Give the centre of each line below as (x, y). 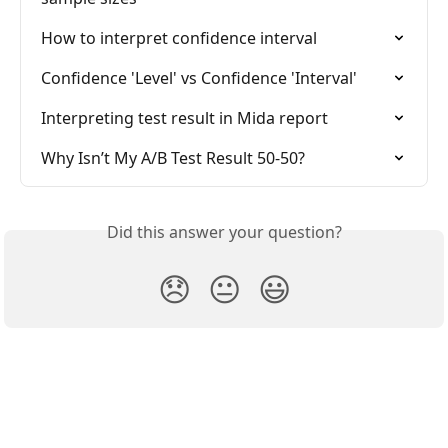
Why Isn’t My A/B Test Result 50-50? (173, 157)
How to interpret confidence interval (179, 37)
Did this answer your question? (224, 231)
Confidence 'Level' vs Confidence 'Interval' (199, 77)
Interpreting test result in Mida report (184, 117)
